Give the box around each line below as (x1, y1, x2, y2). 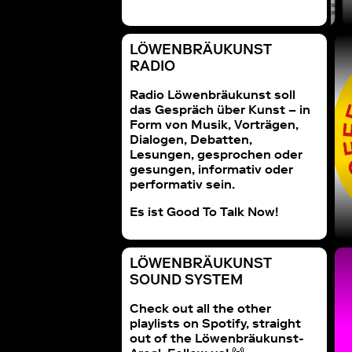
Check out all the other (130, 299, 272, 316)
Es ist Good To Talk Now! (130, 203, 279, 219)
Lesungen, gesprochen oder (130, 145, 303, 162)
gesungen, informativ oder (130, 160, 294, 177)
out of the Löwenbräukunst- (130, 329, 305, 346)
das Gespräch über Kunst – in (130, 101, 311, 117)
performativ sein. (130, 175, 236, 192)
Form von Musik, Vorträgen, (130, 115, 299, 132)
